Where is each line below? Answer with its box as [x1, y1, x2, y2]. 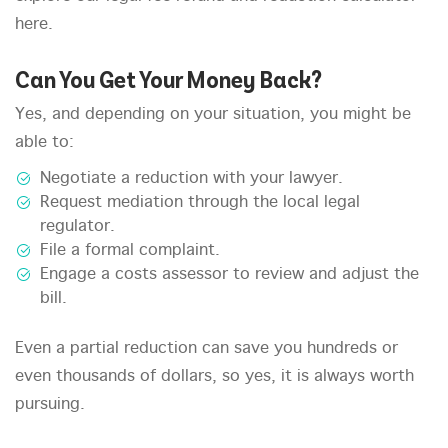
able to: [15, 134, 74, 152]
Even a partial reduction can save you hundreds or [15, 340, 398, 358]
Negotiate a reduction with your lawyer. [40, 170, 343, 188]
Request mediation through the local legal [40, 194, 360, 212]
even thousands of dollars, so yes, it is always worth [15, 368, 414, 386]
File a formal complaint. [40, 242, 220, 260]
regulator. [40, 218, 115, 236]
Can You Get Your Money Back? [15, 64, 322, 94]
